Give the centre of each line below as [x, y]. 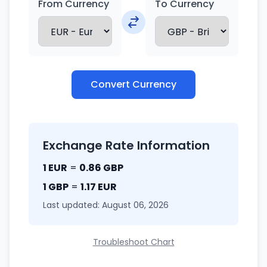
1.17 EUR [99, 187]
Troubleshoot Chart [133, 242]
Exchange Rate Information [126, 145]
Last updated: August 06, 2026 [106, 205]
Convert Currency [133, 84]
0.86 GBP [101, 168]
